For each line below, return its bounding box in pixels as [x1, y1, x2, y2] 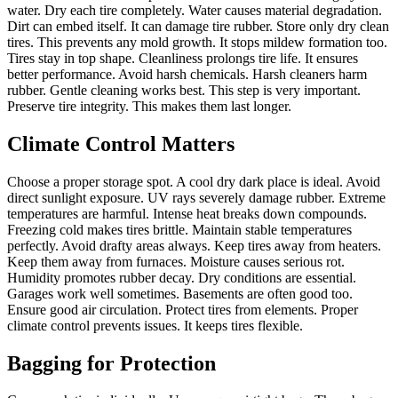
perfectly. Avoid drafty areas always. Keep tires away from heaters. [7, 237, 381, 253]
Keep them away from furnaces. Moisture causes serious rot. [7, 253, 345, 269]
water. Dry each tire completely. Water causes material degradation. [7, 2, 382, 18]
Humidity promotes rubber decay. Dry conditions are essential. [7, 269, 356, 285]
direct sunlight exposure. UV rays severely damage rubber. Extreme [7, 189, 386, 205]
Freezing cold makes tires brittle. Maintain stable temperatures [7, 221, 352, 237]
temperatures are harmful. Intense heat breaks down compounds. [7, 205, 367, 221]
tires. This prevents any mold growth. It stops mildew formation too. [7, 34, 387, 50]
